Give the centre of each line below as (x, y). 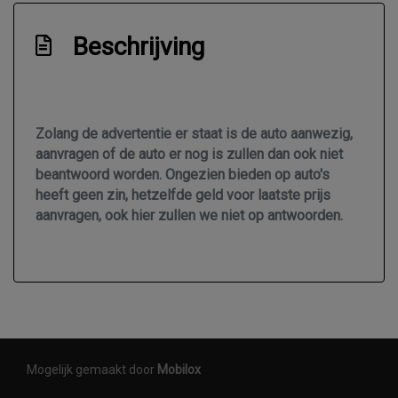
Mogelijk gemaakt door (92, 370)
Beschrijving (139, 47)
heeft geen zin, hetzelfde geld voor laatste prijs (183, 195)
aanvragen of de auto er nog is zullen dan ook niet (189, 155)
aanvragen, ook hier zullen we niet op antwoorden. (189, 216)
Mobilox (179, 370)
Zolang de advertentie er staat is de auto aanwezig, (194, 134)
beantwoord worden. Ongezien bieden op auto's (183, 175)
